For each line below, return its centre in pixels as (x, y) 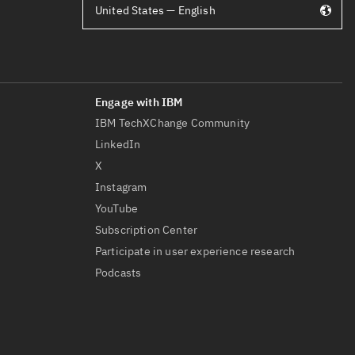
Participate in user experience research (195, 252)
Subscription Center (147, 230)
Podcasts (118, 273)
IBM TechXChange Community (172, 123)
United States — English (155, 11)
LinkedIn (118, 145)
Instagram (121, 187)
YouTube (117, 209)
